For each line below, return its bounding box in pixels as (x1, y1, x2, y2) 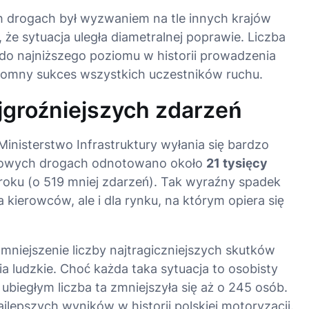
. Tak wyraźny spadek (153, 174, 281, 189)
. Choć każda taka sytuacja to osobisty (52, 261, 278, 276)
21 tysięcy (206, 155, 268, 170)
